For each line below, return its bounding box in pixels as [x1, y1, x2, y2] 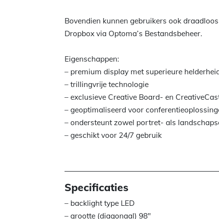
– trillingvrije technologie [65, 80, 149, 89]
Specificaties [65, 181, 129, 194]
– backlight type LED [65, 198, 134, 208]
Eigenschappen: [65, 54, 119, 64]
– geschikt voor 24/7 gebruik [65, 131, 162, 140]
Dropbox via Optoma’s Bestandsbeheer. [65, 29, 202, 38]
